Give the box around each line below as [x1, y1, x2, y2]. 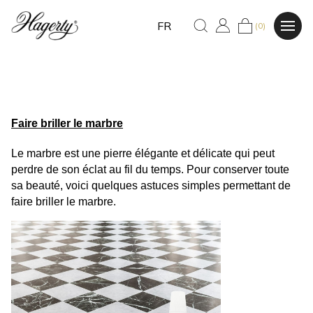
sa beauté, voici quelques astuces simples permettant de [11, 179, 291, 191]
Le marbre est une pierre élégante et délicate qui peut [11, 147, 275, 159]
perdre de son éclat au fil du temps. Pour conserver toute [11, 163, 289, 175]
